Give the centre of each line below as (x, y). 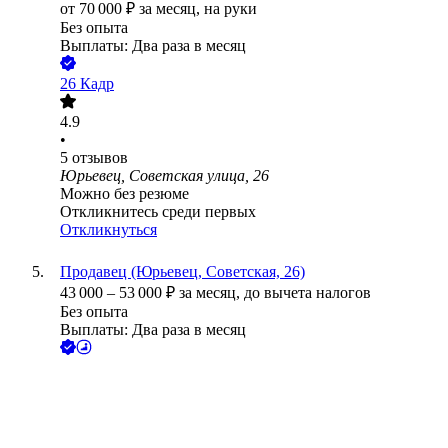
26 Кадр (87, 84)
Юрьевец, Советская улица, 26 (164, 176)
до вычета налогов (307, 293)
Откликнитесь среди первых (158, 212)
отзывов (100, 158)
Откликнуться (108, 230)
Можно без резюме (124, 194)
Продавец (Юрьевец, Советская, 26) (182, 272)
